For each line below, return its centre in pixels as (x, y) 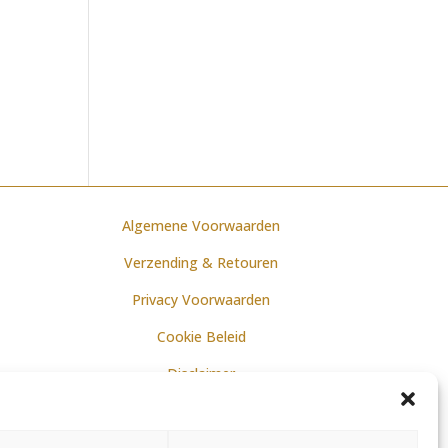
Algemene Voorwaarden (201, 226)
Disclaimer (201, 374)
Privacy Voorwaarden (201, 300)
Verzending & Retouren (201, 263)
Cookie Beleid (201, 337)
